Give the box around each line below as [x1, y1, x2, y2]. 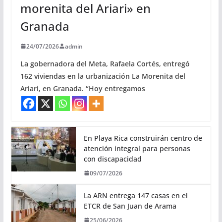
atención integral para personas [83, 143, 190, 153]
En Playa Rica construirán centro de [83, 133, 202, 143]
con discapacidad [83, 154, 142, 164]
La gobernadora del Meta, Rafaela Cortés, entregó [20, 58, 190, 68]
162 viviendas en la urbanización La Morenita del [20, 71, 185, 81]
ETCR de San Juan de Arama [83, 201, 176, 211]
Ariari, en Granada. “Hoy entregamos [20, 83, 145, 93]
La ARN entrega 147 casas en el [83, 190, 188, 200]
